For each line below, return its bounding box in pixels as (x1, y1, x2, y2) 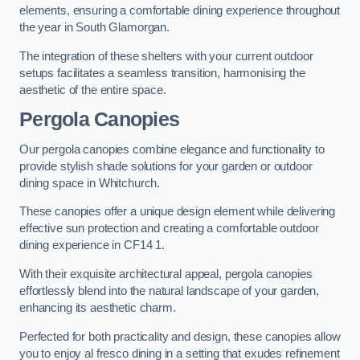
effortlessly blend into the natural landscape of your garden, (19, 284, 320, 297)
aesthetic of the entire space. (19, 83, 166, 96)
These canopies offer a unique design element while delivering (19, 205, 336, 219)
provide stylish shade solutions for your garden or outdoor (19, 159, 313, 173)
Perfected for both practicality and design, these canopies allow (19, 329, 341, 343)
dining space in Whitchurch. (19, 176, 161, 190)
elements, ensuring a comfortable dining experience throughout (19, 4, 341, 18)
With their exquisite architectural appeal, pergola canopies (19, 267, 313, 280)
